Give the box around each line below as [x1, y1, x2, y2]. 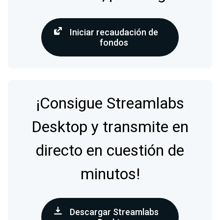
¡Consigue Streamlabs [36, 92, 184, 115]
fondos [100, 37, 128, 48]
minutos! [80, 163, 140, 186]
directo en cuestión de [36, 139, 184, 163]
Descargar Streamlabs [69, 207, 159, 218]
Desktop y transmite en [31, 115, 189, 139]
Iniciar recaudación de [70, 27, 158, 38]
